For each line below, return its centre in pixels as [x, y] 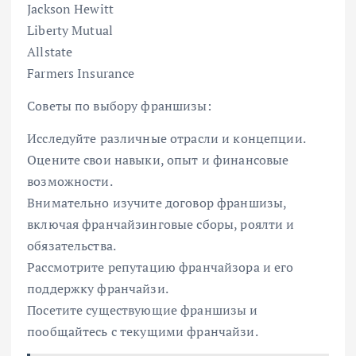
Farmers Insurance [81, 74]
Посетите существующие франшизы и [143, 310]
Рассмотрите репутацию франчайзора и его [161, 267]
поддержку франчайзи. [98, 289]
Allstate [50, 52]
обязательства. [72, 246]
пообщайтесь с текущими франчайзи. [143, 332]
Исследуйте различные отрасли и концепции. [166, 139]
